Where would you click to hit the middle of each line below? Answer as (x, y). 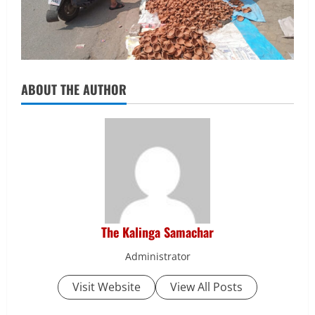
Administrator (157, 257)
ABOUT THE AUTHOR (74, 90)
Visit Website (107, 287)
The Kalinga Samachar (157, 232)
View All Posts (206, 287)
